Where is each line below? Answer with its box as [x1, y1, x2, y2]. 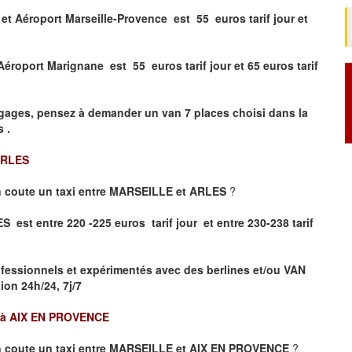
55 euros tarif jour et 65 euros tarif [126, 57, 318, 73]
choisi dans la [233, 104, 308, 120]
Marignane [47, 57, 104, 73]
